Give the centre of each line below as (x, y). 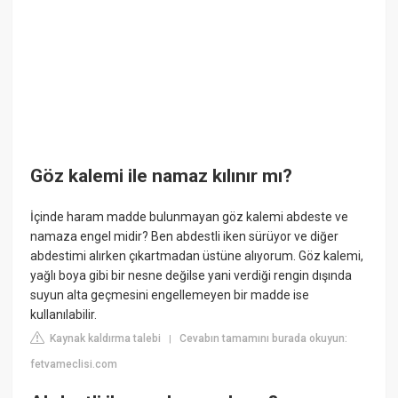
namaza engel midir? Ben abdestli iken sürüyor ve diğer (185, 236)
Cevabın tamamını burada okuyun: (264, 338)
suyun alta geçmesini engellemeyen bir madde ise (170, 295)
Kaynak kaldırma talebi (104, 338)
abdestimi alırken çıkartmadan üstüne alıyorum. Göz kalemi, (197, 255)
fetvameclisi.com (74, 364)
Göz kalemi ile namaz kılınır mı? (162, 176)
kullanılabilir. (64, 314)
